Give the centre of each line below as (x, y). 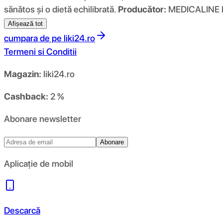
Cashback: (26, 96)
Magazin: (23, 74)
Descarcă (22, 210)
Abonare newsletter (43, 118)
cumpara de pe (33, 38)
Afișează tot (25, 23)
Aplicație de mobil (39, 163)
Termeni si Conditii (40, 51)
